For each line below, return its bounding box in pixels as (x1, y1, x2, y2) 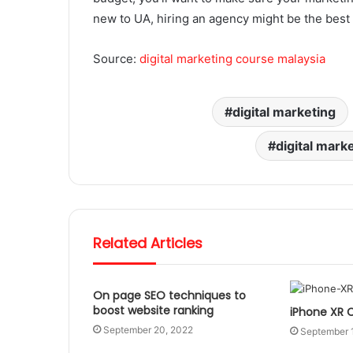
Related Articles (93, 232, 203, 253)
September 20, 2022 (103, 323, 193, 336)
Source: (93, 50, 136, 66)
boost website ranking (93, 302, 214, 318)
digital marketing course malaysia (136, 50, 325, 66)
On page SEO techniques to (93, 287, 246, 303)
